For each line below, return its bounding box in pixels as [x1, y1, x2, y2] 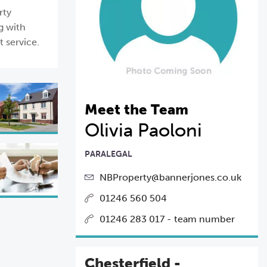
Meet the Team [85, 100, 188, 118]
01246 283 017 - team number [100, 213, 235, 225]
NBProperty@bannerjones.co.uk [100, 171, 241, 183]
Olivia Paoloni [85, 119, 202, 141]
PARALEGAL [85, 148, 132, 159]
